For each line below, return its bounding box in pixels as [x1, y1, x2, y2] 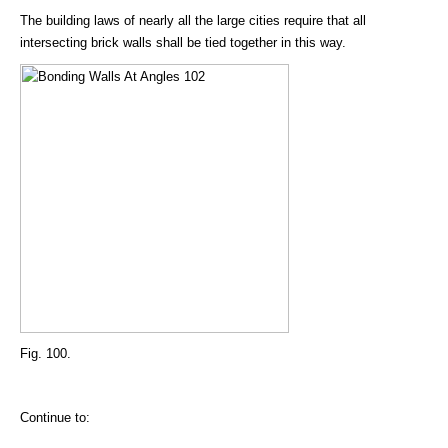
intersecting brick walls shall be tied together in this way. [20, 34, 346, 50]
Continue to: [20, 409, 90, 425]
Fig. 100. [20, 345, 71, 361]
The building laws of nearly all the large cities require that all [20, 12, 366, 28]
